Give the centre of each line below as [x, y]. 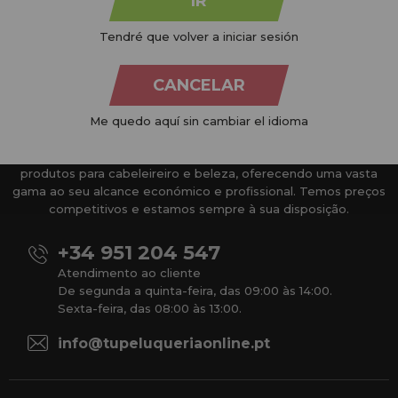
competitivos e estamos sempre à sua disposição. [199, 208]
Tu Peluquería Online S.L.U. [129, 155]
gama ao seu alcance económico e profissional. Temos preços [199, 191]
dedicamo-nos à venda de [296, 155]
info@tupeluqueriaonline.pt [164, 343]
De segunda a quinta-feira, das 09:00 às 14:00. [195, 290]
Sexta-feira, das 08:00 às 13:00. [150, 308]
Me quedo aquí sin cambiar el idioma [199, 121]
